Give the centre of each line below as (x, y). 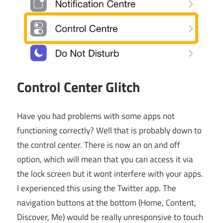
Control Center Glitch (78, 87)
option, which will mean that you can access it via (105, 160)
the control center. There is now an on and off (99, 145)
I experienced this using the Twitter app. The (97, 188)
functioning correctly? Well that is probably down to (109, 131)
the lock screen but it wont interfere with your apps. (110, 174)
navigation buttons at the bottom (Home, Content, (107, 203)
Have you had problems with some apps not (96, 116)
